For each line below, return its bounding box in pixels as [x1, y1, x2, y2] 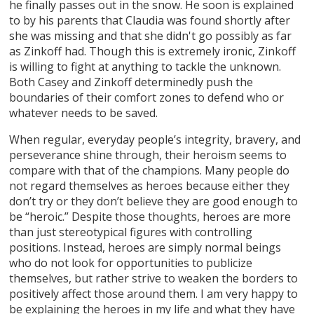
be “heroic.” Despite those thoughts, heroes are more [9, 208, 292, 224]
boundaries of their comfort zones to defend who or [9, 89, 285, 105]
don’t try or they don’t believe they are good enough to [9, 193, 299, 209]
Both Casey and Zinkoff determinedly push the [9, 74, 254, 90]
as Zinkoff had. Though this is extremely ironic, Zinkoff [9, 43, 296, 59]
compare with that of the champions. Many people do [9, 162, 290, 178]
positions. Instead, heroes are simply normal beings [9, 239, 282, 255]
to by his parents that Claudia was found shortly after [9, 12, 291, 28]
